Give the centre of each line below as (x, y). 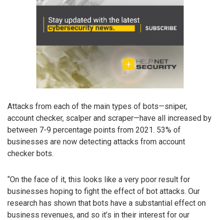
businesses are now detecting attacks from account (96, 142)
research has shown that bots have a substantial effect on (107, 203)
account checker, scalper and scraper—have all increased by (110, 118)
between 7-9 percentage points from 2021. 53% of (94, 130)
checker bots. (30, 154)
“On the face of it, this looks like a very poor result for (99, 179)
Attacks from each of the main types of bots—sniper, (97, 107)
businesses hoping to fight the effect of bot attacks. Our (104, 191)
